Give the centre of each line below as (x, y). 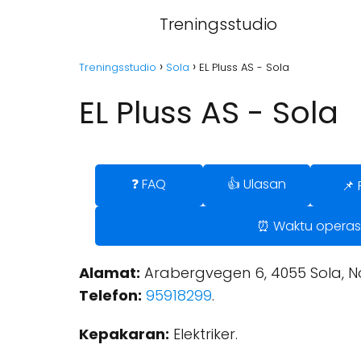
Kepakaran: (124, 334)
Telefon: (110, 295)
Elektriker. (203, 334)
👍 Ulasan (256, 184)
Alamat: (110, 273)
